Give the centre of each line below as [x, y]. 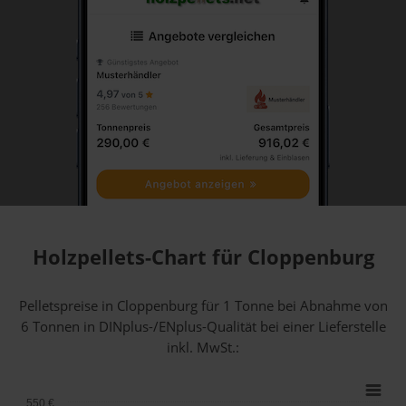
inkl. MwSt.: [203, 348]
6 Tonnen [50, 327]
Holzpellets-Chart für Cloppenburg [203, 257]
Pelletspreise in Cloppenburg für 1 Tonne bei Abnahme [191, 306]
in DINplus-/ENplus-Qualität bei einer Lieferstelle [232, 327]
